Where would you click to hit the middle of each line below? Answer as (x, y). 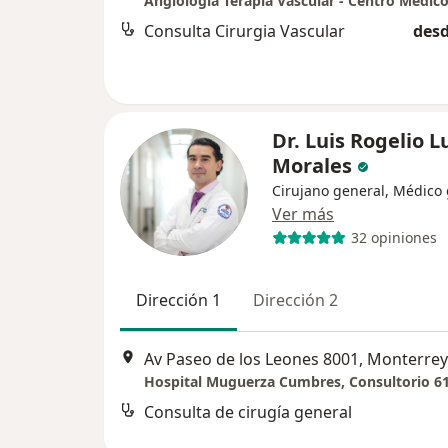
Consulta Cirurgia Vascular (244, 30)
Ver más (303, 213)
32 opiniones (393, 238)
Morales (314, 165)
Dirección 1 (178, 299)
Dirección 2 (295, 299)
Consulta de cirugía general (248, 412)
